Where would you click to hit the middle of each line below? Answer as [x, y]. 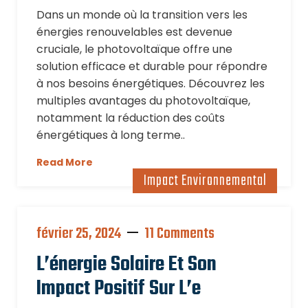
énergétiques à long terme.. [111, 135]
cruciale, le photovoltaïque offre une [134, 49]
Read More [65, 162]
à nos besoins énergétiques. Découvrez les [151, 84]
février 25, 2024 [79, 234]
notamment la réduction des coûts [131, 118]
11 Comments [179, 234]
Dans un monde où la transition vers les [142, 15]
